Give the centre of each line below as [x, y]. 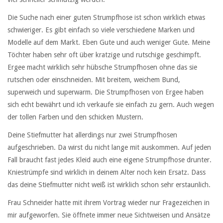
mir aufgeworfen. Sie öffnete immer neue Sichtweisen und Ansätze [109, 215]
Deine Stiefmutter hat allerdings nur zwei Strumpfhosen [92, 135]
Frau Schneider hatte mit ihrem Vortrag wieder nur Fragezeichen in [109, 203]
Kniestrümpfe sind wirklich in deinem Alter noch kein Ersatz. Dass [107, 172]
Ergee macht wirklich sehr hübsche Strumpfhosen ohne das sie [102, 67]
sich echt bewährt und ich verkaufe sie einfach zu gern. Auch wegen [111, 104]
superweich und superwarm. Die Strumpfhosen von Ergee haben [106, 92]
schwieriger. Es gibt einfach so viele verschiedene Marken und [101, 30]
